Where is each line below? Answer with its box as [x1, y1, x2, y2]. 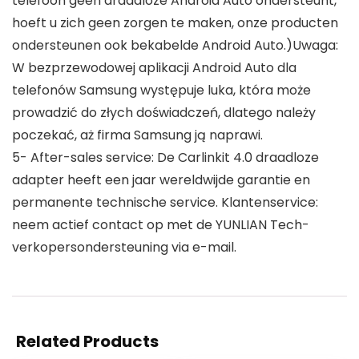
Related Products [16, 330, 159, 353]
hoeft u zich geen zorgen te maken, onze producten [12, 14, 338, 33]
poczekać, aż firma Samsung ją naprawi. [12, 126, 263, 145]
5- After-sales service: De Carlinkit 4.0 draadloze [12, 148, 319, 167]
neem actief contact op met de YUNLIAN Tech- [12, 216, 309, 235]
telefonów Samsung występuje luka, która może [12, 81, 311, 100]
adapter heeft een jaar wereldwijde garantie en [12, 171, 310, 190]
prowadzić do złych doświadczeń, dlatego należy [12, 103, 316, 123]
